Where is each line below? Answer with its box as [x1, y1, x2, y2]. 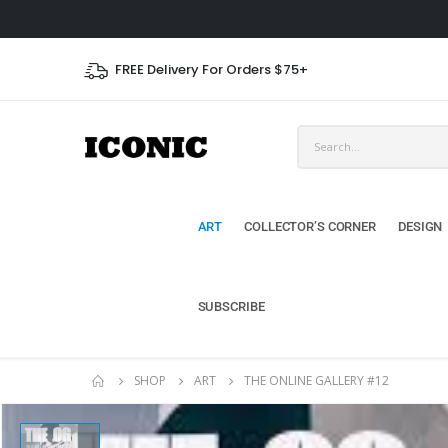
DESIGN [397, 219, 443, 234]
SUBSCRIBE [197, 299, 265, 314]
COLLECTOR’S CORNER [244, 219, 376, 234]
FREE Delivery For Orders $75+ [114, 59, 308, 79]
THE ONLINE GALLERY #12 [244, 372, 389, 389]
